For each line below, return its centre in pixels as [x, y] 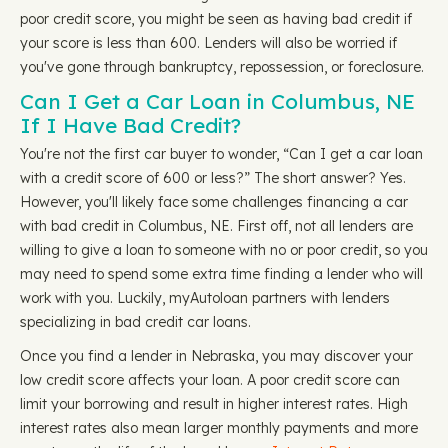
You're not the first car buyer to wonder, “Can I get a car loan [221, 154]
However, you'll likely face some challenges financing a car [214, 202]
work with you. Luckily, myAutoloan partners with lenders [205, 298]
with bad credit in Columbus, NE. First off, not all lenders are [216, 226]
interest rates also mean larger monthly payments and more [219, 428]
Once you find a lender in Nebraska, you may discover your [216, 356]
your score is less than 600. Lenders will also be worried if [208, 43]
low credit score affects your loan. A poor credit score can [210, 380]
